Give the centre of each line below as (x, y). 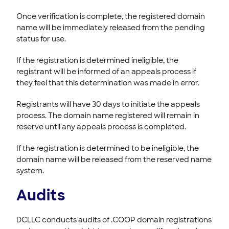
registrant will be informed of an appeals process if (106, 71)
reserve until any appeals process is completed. (101, 127)
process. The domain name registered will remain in (108, 115)
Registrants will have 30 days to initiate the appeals (108, 104)
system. (30, 170)
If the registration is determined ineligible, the (97, 60)
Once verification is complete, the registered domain (111, 16)
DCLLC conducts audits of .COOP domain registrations (114, 220)
